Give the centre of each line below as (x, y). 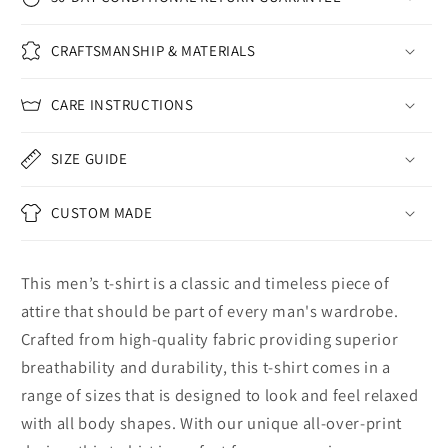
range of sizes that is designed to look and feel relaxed (219, 394)
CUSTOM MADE (101, 213)
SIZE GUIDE (89, 159)
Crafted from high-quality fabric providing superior (209, 338)
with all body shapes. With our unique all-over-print (211, 422)
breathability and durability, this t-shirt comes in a (205, 366)
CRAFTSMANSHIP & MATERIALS (153, 51)
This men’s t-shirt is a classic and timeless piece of (205, 282)
